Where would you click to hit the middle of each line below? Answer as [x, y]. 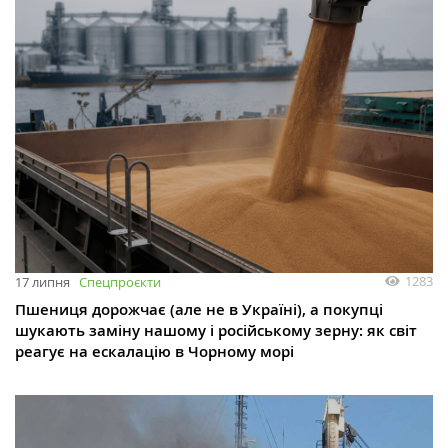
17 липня [42, 281]
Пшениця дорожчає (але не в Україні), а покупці [199, 309]
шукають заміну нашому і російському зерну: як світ [216, 330]
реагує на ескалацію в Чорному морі [154, 351]
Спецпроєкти [120, 281]
